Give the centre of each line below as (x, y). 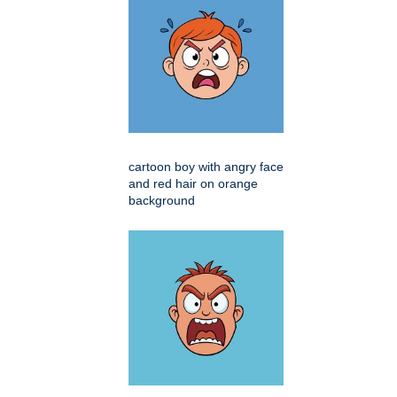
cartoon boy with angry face (206, 167)
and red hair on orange (193, 184)
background (162, 201)
